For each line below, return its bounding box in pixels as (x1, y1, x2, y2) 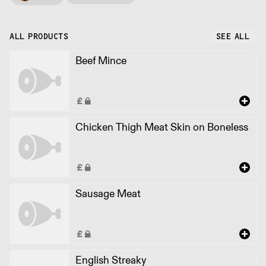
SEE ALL (216, 31, 249, 42)
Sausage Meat (75, 185, 141, 201)
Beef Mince (75, 52, 126, 68)
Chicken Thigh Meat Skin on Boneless (75, 119, 248, 134)
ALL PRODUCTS (9, 31, 68, 42)
